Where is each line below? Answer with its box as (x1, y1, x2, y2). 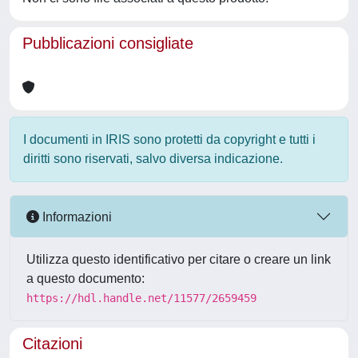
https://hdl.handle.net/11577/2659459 (26, 292, 257, 304)
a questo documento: (26, 272, 145, 285)
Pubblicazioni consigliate (22, 34, 193, 52)
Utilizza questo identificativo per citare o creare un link (26, 253, 331, 266)
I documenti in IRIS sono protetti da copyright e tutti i (23, 133, 316, 146)
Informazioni (39, 209, 112, 224)
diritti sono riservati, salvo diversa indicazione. (23, 152, 283, 165)
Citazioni (22, 335, 82, 352)
